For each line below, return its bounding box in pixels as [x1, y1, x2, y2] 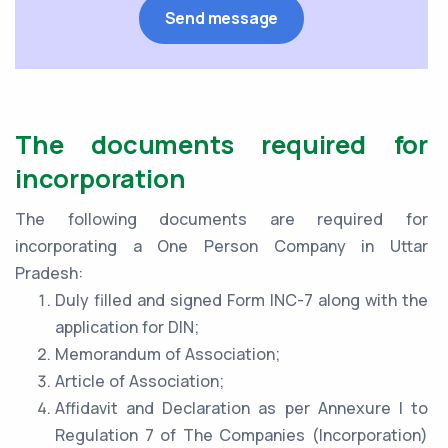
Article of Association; [55, 370, 224, 393]
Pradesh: [15, 262, 83, 285]
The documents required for [15, 127, 428, 163]
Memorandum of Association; [55, 343, 280, 366]
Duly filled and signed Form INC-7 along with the [55, 289, 428, 312]
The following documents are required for [15, 208, 428, 231]
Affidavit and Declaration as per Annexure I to [55, 397, 428, 420]
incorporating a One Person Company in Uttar [15, 235, 428, 258]
